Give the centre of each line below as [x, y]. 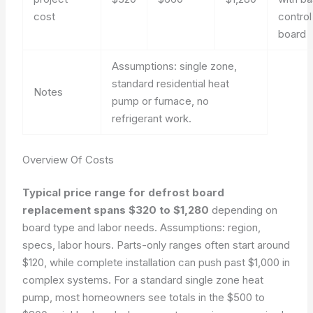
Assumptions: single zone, [175, 66]
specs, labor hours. [68, 245]
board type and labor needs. [92, 227]
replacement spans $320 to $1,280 [116, 210]
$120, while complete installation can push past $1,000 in [156, 262]
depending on [243, 210]
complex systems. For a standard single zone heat [143, 280]
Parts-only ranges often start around [202, 245]
